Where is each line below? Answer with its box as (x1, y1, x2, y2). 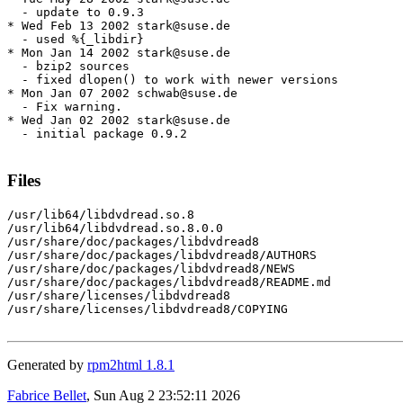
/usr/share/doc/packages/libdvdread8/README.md (7, 274, 331, 289)
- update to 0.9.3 (7, 5, 144, 20)
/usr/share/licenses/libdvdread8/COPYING (7, 301, 288, 316)
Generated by (7, 356, 87, 372)
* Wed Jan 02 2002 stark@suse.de (7, 113, 230, 128)
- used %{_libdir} (7, 32, 144, 47)
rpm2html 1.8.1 (87, 356, 175, 372)
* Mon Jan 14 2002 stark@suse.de (7, 46, 230, 60)
